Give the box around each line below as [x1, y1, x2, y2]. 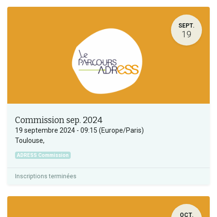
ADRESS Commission [17, 152, 69, 158]
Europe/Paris [101, 126, 141, 134]
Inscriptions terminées [15, 172, 77, 180]
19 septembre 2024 [15, 126, 75, 134]
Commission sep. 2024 [15, 115, 103, 125]
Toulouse [15, 136, 43, 144]
